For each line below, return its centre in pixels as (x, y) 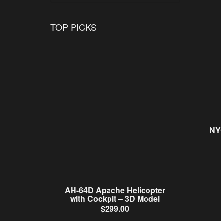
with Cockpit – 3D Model (115, 198)
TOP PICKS (74, 27)
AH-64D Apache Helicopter (115, 190)
